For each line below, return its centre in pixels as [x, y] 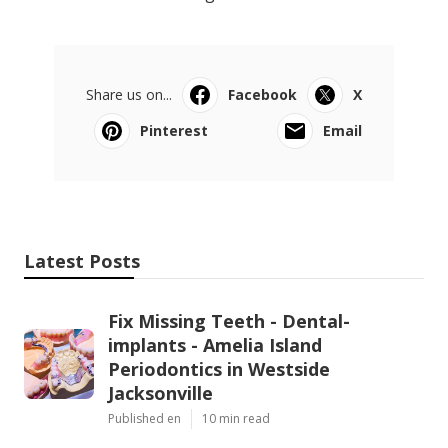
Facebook [262, 95]
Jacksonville [160, 393]
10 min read [236, 419]
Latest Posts [82, 261]
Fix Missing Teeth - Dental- [229, 321]
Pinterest [174, 131]
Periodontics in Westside [219, 369]
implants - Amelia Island [215, 345]
